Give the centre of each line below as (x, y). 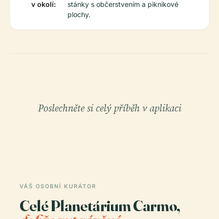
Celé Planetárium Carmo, (100, 206)
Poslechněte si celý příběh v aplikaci (109, 108)
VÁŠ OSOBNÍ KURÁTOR (58, 186)
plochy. (79, 14)
